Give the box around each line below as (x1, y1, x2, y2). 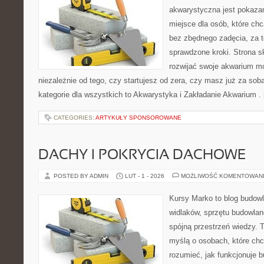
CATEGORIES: (54, 114, 95, 121)
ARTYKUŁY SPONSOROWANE (95, 114, 181, 121)
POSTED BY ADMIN (54, 173, 110, 179)
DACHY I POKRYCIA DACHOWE (38, 149, 246, 162)
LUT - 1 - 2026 (125, 173, 164, 179)
